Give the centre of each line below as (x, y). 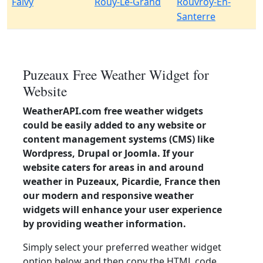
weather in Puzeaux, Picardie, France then (122, 181)
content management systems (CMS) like (119, 139)
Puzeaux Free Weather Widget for (116, 75)
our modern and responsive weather (108, 195)
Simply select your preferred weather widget (122, 247)
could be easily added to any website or (114, 125)
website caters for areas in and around (113, 167)
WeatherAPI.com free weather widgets (113, 111)
